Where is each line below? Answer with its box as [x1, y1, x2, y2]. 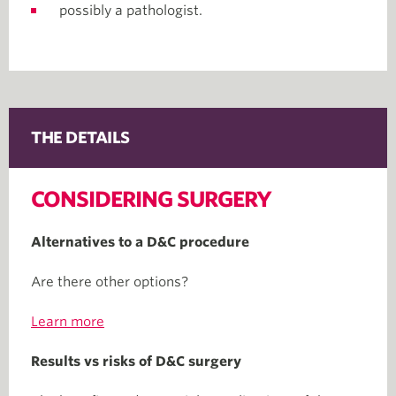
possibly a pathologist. [59, 3, 202, 19]
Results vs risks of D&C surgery [31, 354, 241, 369]
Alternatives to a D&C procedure [31, 234, 249, 250]
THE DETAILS [31, 128, 130, 147]
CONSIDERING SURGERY [31, 187, 271, 212]
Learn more [31, 314, 104, 330]
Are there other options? [31, 274, 188, 290]
